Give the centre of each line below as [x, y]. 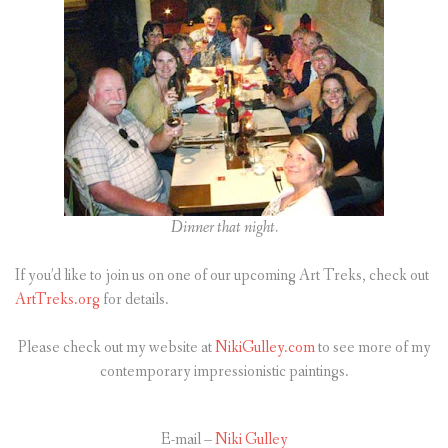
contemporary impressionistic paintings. [224, 372]
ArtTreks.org [57, 300]
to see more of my [372, 348]
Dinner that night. [224, 228]
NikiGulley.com [264, 348]
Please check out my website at [116, 348]
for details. [134, 300]
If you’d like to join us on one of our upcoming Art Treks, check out [222, 276]
